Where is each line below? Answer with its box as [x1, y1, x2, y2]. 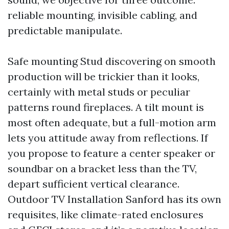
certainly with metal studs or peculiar [8, 85, 190, 98]
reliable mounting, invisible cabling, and [8, 9, 197, 21]
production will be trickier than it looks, [8, 70, 199, 83]
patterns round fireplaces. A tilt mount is [8, 101, 204, 113]
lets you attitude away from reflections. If [8, 131, 208, 144]
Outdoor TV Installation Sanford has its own [8, 193, 221, 205]
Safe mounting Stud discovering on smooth [8, 55, 216, 67]
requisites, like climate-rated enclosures [8, 208, 203, 221]
